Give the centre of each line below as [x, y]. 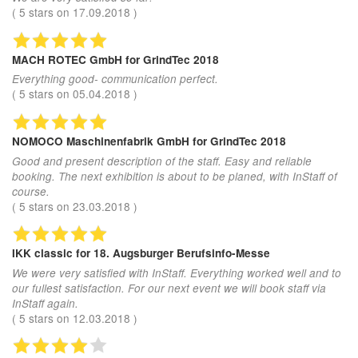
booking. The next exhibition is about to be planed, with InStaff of [175, 176]
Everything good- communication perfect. [115, 79]
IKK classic [44, 253]
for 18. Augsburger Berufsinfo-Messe [173, 253]
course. [31, 191]
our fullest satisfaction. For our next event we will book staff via [169, 288]
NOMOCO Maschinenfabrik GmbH [102, 141]
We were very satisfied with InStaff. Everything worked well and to [177, 272]
